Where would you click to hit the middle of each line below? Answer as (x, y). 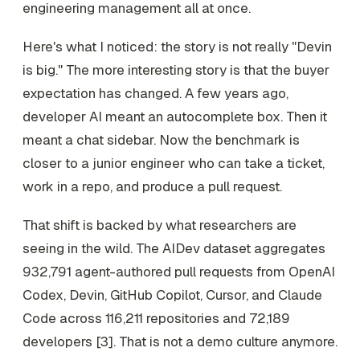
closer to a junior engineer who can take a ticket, (174, 163)
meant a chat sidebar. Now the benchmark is (161, 139)
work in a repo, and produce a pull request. (152, 186)
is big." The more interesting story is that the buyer (176, 70)
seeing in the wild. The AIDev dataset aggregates (174, 248)
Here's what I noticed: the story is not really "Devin (177, 46)
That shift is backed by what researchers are (160, 225)
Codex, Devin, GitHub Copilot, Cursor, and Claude (172, 295)
